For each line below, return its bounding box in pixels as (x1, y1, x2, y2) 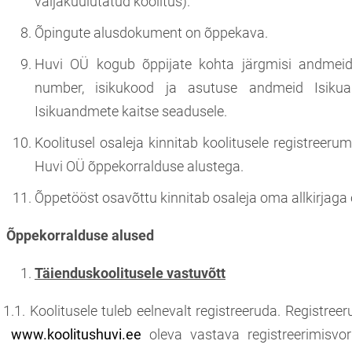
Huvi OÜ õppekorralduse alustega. (35, 157, 244, 174)
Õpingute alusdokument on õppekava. (35, 24, 268, 41)
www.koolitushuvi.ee (11, 325, 141, 343)
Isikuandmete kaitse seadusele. (35, 102, 227, 119)
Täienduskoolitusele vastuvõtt (35, 264, 225, 281)
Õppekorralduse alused (3, 226, 154, 244)
